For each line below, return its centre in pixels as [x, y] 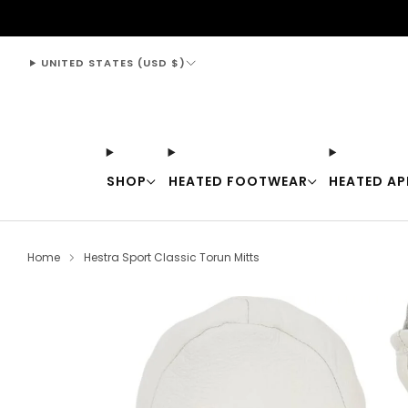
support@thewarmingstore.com [213, 18]
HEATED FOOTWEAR [238, 181]
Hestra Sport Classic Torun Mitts [171, 257]
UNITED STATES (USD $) [113, 62]
